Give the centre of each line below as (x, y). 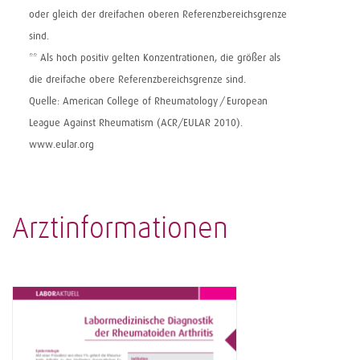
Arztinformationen (120, 229)
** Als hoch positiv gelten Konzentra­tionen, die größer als (155, 58)
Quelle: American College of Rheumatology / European (148, 101)
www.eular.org (61, 145)
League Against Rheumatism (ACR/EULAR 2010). (136, 123)
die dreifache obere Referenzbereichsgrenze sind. (137, 80)
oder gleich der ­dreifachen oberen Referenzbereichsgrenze (158, 14)
